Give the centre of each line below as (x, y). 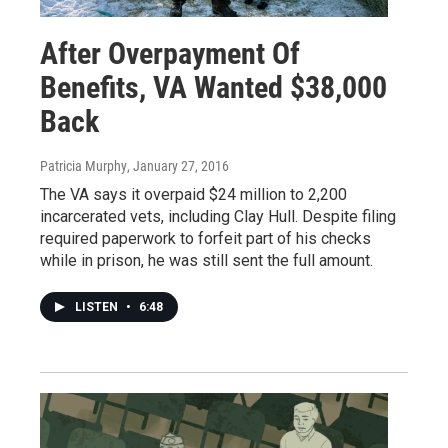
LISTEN (98, 306)
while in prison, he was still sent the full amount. (206, 260)
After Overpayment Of (170, 53)
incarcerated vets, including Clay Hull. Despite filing (218, 216)
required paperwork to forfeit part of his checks (205, 238)
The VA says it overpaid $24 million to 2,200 (193, 194)
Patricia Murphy (83, 165)
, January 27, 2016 (178, 165)
